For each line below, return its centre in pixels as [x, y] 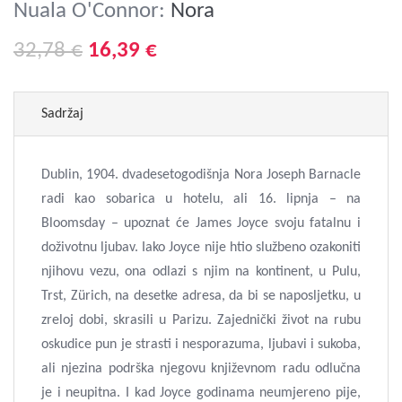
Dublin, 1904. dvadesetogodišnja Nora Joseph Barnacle [201, 175]
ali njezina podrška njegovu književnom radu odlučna [201, 369]
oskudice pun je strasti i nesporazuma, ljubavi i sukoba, [201, 345]
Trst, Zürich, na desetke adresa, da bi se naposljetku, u [201, 296]
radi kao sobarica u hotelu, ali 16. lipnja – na [201, 199]
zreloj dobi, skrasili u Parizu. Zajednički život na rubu [201, 320]
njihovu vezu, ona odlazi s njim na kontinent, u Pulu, [201, 272]
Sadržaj [62, 114]
